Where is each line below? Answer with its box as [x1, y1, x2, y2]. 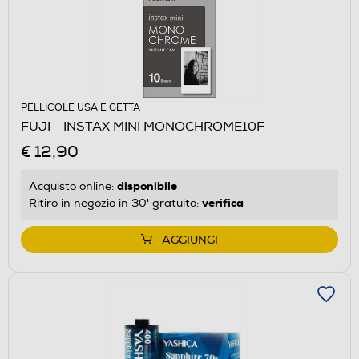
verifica [202, 195, 244, 210]
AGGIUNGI [162, 232, 218, 247]
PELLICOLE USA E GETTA [21, 101, 140, 114]
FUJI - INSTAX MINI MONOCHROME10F [21, 118, 264, 135]
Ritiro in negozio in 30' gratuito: [29, 196, 202, 210]
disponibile [117, 178, 177, 193]
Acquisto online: [29, 179, 117, 193]
